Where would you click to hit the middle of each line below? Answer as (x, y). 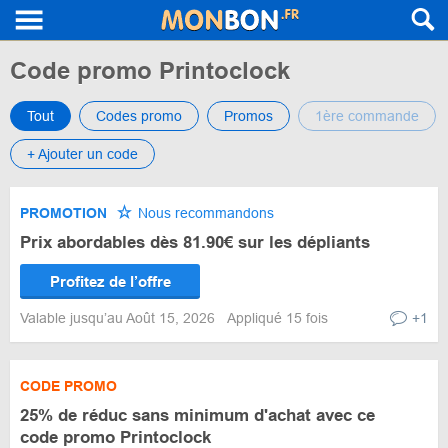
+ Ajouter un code (82, 154)
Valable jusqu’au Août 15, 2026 (119, 318)
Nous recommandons (204, 213)
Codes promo (139, 116)
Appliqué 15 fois (277, 318)
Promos (248, 116)
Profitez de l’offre (110, 281)
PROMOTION (63, 213)
